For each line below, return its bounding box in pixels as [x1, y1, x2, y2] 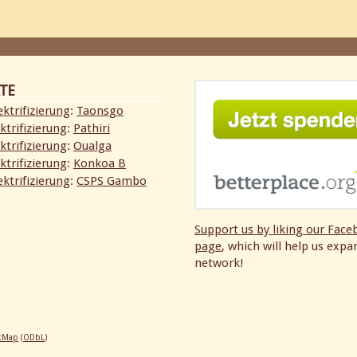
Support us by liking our [194, 222, 328, 237]
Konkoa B [73, 156, 126, 171]
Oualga [73, 139, 112, 153]
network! [194, 255, 243, 270]
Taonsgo [76, 104, 124, 118]
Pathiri [73, 121, 110, 135]
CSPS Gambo [76, 174, 147, 188]
